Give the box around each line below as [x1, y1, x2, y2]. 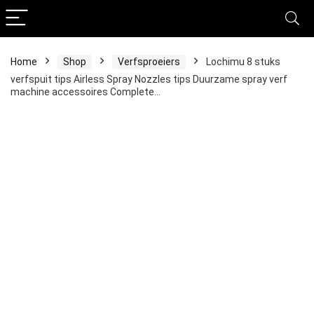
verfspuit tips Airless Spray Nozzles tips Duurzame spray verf [11, 74, 287, 85]
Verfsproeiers [118, 56, 180, 67]
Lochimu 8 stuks [206, 56, 280, 67]
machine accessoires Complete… [11, 86, 161, 97]
